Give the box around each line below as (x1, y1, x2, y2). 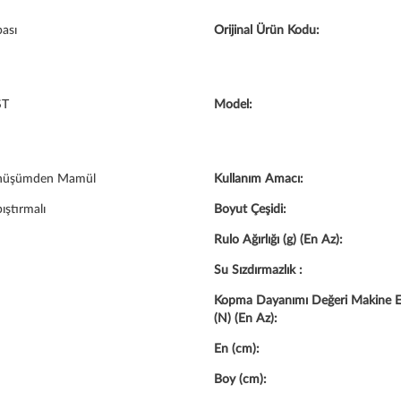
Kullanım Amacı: (214, 173, 303, 185)
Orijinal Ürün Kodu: (214, 24, 320, 37)
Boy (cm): (214, 373, 267, 386)
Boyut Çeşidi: (214, 203, 286, 216)
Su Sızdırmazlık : (214, 264, 303, 277)
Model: (214, 98, 252, 111)
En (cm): (214, 343, 260, 355)
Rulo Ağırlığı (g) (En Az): (214, 234, 343, 246)
